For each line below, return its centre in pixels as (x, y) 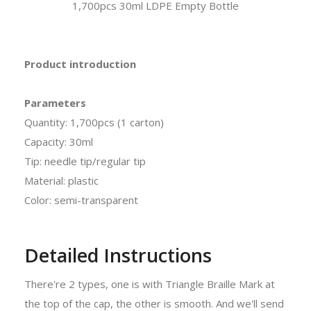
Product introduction (80, 64)
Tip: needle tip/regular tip (85, 161)
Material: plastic (61, 180)
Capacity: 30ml (59, 141)
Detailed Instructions (118, 255)
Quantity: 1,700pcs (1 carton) (94, 122)
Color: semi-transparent (81, 200)
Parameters (55, 102)
